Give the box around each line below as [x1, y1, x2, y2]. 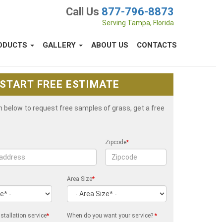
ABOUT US [91, 40, 128, 51]
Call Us [66, 5, 102, 18]
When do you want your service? [67, 212, 155, 219]
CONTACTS [137, 40, 177, 51]
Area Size [67, 175, 93, 182]
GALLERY [43, 40, 78, 51]
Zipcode [105, 139, 127, 146]
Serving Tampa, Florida [102, 19, 174, 27]
